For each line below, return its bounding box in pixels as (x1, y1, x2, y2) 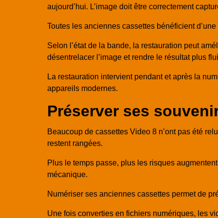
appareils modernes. (47, 84, 118, 92)
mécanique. (47, 170, 88, 179)
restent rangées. (47, 139, 103, 148)
